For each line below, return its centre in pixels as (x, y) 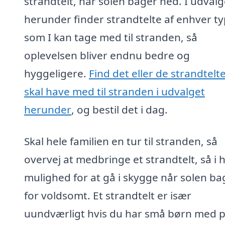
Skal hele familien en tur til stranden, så (121, 141)
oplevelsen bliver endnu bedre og (107, 55)
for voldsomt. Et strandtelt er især (108, 196)
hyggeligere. (57, 73)
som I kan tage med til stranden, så (111, 37)
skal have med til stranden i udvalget (115, 91)
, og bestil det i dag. (120, 109)
